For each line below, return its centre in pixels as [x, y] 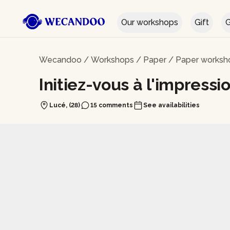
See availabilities [171, 105]
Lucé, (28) [65, 105]
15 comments [112, 105]
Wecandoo [60, 60]
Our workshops [150, 22]
